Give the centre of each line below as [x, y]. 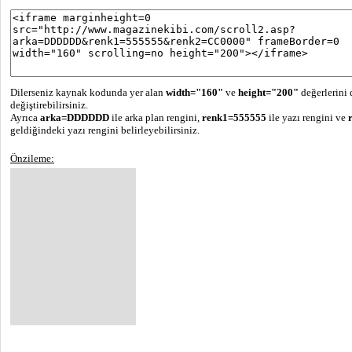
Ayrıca [25, 117]
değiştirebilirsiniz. [49, 105]
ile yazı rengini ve [307, 117]
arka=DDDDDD [75, 117]
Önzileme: [32, 158]
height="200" [268, 92]
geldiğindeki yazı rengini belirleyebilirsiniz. [105, 130]
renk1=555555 [234, 117]
